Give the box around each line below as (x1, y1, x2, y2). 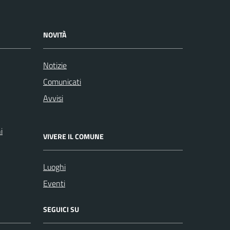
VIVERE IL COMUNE (43, 130, 104, 142)
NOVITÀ (43, 29, 66, 40)
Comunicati (43, 75, 81, 88)
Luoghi (43, 160, 66, 173)
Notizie (43, 59, 67, 71)
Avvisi (43, 91, 63, 104)
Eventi (43, 177, 65, 189)
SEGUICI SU (43, 203, 79, 215)
